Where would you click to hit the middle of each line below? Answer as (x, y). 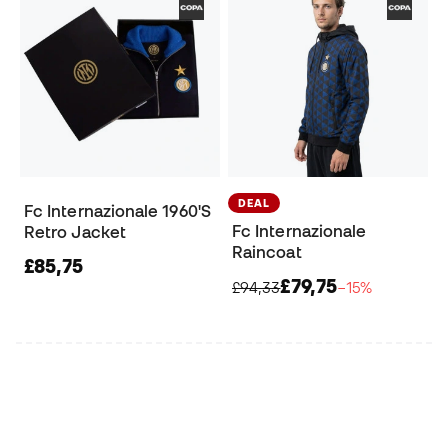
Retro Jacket (75, 232)
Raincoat (267, 252)
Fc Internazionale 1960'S (117, 211)
